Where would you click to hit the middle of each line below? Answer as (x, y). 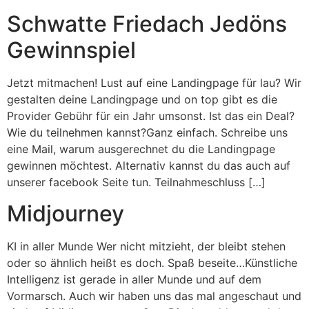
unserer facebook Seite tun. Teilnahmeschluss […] (136, 182)
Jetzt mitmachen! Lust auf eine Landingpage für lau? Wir (154, 83)
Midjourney (66, 213)
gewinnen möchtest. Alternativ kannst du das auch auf (149, 166)
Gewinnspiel (71, 50)
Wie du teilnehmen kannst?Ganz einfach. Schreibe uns (147, 133)
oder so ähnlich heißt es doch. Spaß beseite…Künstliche (152, 262)
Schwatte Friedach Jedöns (147, 24)
